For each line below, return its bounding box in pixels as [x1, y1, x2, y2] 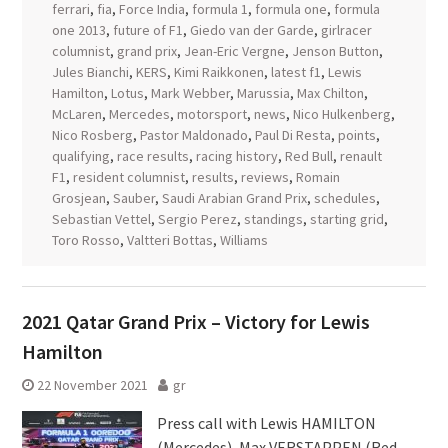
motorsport [176, 105, 247, 123]
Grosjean [51, 189, 106, 207]
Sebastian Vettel [51, 210, 151, 228]
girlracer [320, 21, 372, 39]
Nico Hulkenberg [292, 105, 391, 123]
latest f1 [270, 63, 321, 81]
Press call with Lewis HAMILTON [156, 413, 376, 433]
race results [116, 147, 189, 165]
